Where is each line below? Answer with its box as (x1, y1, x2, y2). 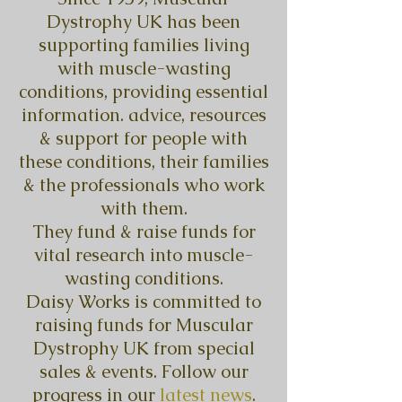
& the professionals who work (22, 173, 265, 197)
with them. (100, 197, 188, 220)
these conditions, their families (18, 150, 269, 173)
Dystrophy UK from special (32, 336, 255, 360)
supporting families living (38, 33, 249, 57)
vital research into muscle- (34, 243, 253, 267)
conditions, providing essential (19, 80, 268, 103)
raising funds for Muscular (34, 313, 253, 336)
